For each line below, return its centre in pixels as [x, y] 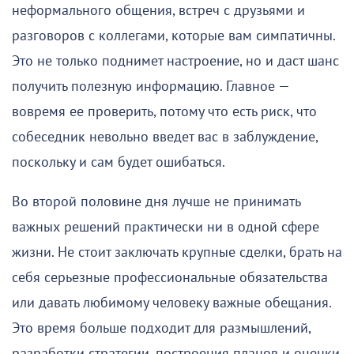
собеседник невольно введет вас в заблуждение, [165, 137]
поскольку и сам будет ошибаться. [119, 162]
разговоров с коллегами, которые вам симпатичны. [173, 36]
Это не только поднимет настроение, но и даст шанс [175, 61]
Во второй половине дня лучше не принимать [156, 201]
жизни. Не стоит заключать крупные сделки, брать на [177, 252]
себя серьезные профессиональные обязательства [170, 277]
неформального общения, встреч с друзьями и [158, 10]
